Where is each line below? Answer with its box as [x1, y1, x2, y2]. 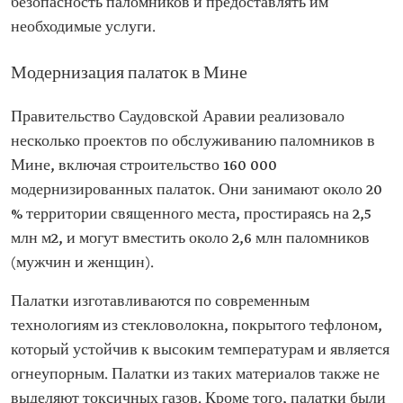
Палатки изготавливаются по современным [11, 291, 309, 311]
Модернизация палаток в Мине [11, 62, 247, 85]
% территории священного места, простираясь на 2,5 [11, 204, 372, 224]
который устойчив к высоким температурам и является [11, 340, 390, 360]
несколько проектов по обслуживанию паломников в [11, 131, 375, 151]
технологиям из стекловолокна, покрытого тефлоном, [11, 316, 382, 336]
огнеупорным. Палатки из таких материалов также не [11, 364, 380, 384]
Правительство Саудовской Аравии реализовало [11, 107, 345, 127]
